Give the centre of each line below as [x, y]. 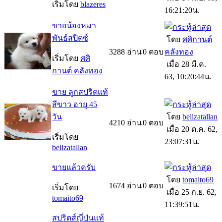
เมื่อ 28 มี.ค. [185, 64]
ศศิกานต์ [197, 39]
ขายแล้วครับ [74, 167]
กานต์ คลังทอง [77, 70]
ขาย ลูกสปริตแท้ [80, 92]
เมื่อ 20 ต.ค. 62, [191, 129]
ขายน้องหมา [74, 25]
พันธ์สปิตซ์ [70, 38]
